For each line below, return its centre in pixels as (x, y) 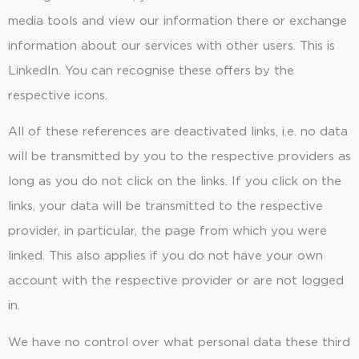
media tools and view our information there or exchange (177, 21)
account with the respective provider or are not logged (176, 281)
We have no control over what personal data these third (179, 342)
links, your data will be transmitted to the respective (165, 207)
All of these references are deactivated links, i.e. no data (178, 132)
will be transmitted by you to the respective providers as (179, 157)
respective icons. (58, 95)
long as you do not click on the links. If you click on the (175, 182)
